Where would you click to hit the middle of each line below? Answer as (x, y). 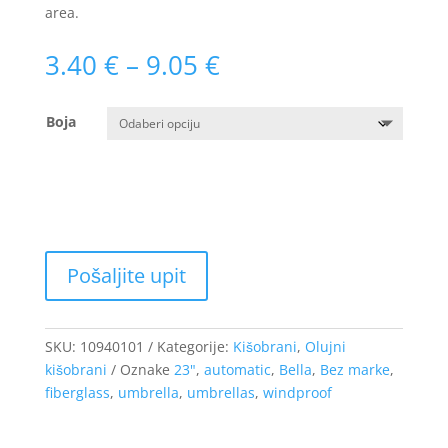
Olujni (325, 347)
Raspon (263, 64)
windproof (297, 393)
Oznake (146, 370)
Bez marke (354, 370)
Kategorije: (194, 347)
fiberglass (77, 393)
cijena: (257, 87)
